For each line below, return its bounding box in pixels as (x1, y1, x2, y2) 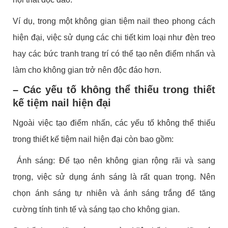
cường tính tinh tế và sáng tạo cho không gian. (13, 205, 180, 214)
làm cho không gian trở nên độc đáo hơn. (13, 66, 162, 75)
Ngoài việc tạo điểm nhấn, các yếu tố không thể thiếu (13, 119, 215, 128)
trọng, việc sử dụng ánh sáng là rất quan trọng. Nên (13, 173, 215, 182)
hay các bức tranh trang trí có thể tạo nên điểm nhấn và (13, 49, 215, 59)
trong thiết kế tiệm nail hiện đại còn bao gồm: (13, 135, 174, 144)
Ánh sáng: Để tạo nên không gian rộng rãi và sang (13, 156, 215, 165)
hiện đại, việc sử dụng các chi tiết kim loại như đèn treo (13, 33, 215, 42)
